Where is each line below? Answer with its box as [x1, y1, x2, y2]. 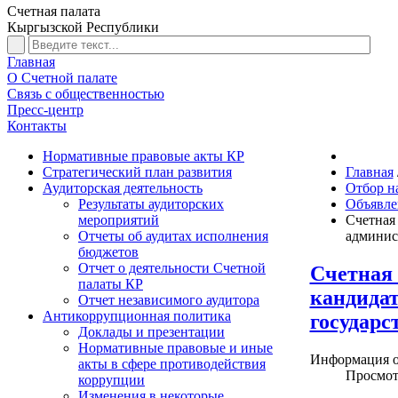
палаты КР [78, 276, 143, 291]
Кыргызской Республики [7, 20, 159, 35]
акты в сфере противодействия [78, 356, 266, 371]
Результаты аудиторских [78, 196, 224, 211]
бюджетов [78, 244, 139, 259]
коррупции [78, 372, 145, 387]
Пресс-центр [7, 102, 84, 117]
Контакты [7, 118, 67, 133]
